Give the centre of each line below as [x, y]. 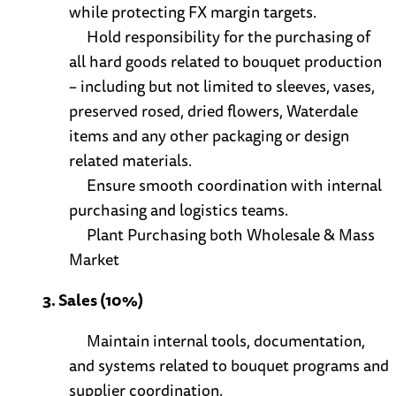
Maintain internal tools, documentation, [226, 341]
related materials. [130, 160]
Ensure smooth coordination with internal [234, 185]
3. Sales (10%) [93, 300]
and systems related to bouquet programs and [229, 366]
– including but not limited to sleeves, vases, [222, 86]
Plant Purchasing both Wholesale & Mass [231, 235]
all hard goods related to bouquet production [225, 61]
